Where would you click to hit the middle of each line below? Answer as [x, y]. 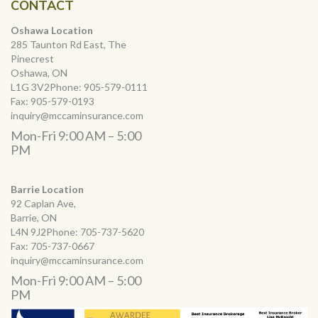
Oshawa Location [52, 30]
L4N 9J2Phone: [45, 231]
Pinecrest [32, 58]
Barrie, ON [34, 217]
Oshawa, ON [39, 72]
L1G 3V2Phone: [47, 87]
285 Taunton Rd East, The [68, 44]
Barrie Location [47, 189]
